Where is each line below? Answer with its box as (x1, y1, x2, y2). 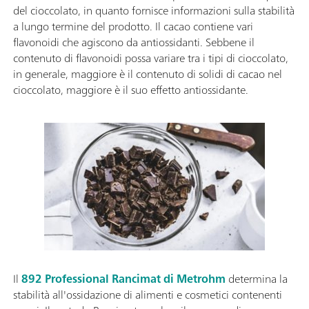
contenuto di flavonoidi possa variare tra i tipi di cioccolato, (13, 48, 288, 68)
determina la (226, 268, 288, 288)
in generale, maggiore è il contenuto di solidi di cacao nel (13, 63, 282, 83)
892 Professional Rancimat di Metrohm (21, 268, 226, 288)
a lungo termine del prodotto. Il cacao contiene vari (13, 16, 253, 36)
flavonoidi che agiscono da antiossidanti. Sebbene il (13, 32, 255, 52)
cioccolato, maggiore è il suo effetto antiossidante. (13, 79, 248, 99)
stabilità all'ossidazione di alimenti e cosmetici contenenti (13, 284, 282, 304)
